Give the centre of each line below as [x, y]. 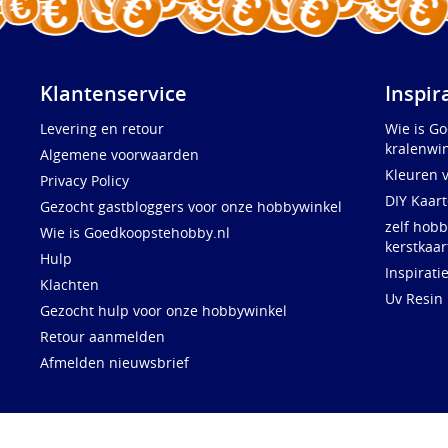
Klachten [69, 285]
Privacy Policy [84, 181]
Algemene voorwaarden [119, 155]
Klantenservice [113, 94]
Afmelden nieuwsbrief [114, 363]
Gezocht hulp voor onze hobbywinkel [163, 311]
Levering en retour [102, 129]
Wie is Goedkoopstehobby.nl [135, 233]
